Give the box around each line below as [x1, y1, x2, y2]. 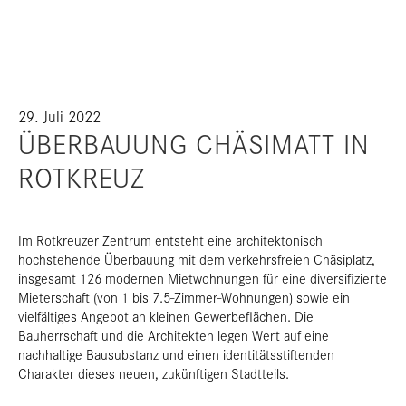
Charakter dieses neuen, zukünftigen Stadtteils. [18, 363, 289, 382]
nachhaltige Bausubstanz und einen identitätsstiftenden [18, 344, 334, 363]
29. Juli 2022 [18, 105, 101, 127]
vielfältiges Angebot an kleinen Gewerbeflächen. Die [18, 306, 314, 325]
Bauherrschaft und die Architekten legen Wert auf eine [18, 325, 329, 344]
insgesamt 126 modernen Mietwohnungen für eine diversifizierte [18, 268, 387, 287]
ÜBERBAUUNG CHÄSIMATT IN [18, 125, 370, 161]
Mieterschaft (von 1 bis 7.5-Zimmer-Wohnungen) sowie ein [18, 287, 350, 306]
